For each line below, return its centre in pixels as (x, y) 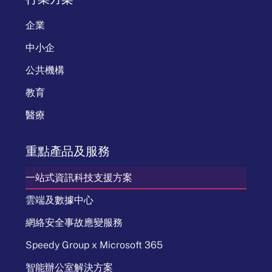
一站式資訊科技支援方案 (79, 177)
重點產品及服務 (68, 151)
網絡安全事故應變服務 (74, 222)
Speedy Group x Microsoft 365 (94, 245)
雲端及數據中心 (59, 200)
